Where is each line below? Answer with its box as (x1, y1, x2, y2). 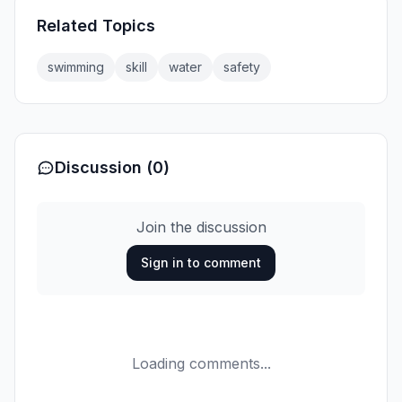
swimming (48, 59, 104, 75)
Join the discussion (135, 218, 267, 237)
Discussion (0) (55, 158, 170, 178)
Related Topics (37, 16, 155, 36)
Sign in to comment (141, 255, 261, 271)
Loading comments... (131, 354, 271, 373)
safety (223, 59, 260, 75)
